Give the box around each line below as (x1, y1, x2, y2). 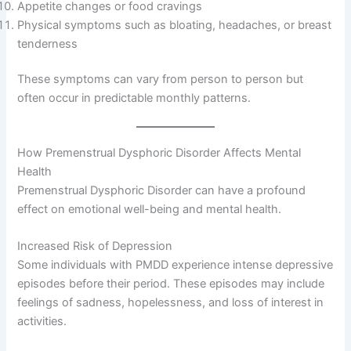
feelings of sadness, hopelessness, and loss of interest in (17, 295, 324, 310)
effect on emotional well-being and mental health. (17, 201, 282, 216)
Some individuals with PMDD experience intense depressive (17, 258, 334, 273)
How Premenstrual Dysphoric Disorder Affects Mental (17, 145, 302, 160)
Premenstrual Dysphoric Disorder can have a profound (17, 183, 306, 197)
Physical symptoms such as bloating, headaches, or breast (17, 17, 332, 32)
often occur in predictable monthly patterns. (17, 91, 251, 106)
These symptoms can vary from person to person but (17, 72, 304, 87)
